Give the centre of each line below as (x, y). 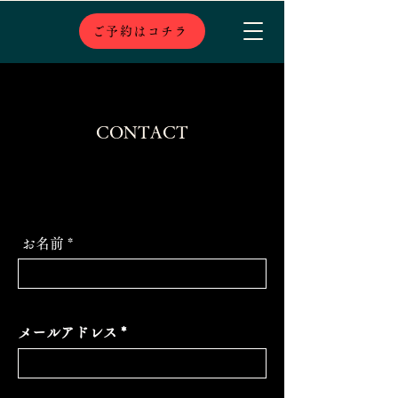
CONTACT (142, 132)
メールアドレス (68, 332)
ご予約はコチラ (140, 31)
